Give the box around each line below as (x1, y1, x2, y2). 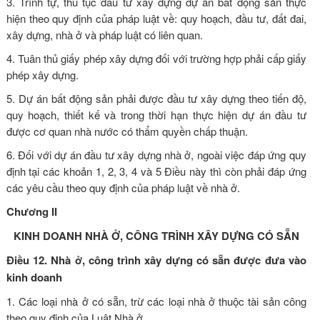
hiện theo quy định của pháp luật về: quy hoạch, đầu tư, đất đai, (6, 10, 306, 26)
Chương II (6, 203, 57, 219)
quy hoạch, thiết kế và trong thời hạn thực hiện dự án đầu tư (6, 106, 306, 122)
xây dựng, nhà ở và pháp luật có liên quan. (6, 26, 203, 42)
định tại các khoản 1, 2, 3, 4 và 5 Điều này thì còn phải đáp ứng (6, 163, 306, 179)
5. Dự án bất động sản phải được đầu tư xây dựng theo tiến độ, (6, 90, 306, 106)
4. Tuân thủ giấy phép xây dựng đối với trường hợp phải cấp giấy (6, 50, 306, 66)
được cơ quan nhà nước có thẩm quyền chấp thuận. (6, 123, 248, 139)
